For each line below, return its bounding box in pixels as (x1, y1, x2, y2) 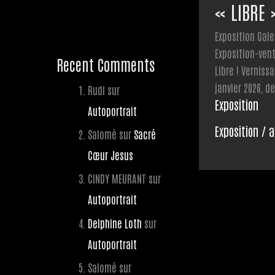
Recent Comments (56, 54, 155, 74)
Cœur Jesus (88, 148, 133, 162)
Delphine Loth (88, 215, 142, 230)
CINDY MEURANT (88, 171, 146, 185)
